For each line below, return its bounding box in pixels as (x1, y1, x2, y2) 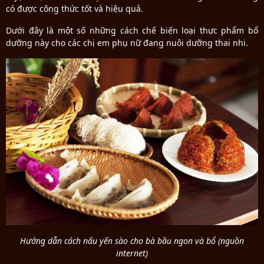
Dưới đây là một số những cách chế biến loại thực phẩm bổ (6, 24, 258, 36)
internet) (116, 247, 148, 259)
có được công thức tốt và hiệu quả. (6, 2, 143, 14)
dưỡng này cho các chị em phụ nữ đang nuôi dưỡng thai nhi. (6, 37, 248, 48)
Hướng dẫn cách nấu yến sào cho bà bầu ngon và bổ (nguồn (20, 235, 244, 247)
